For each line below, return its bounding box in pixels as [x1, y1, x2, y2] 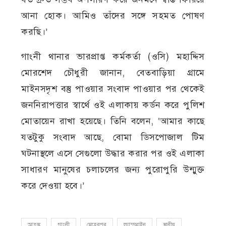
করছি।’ [21, 26, 48, 37]
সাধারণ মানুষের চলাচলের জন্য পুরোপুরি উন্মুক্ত [21, 163, 205, 175]
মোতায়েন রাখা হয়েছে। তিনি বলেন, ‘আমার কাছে [21, 115, 205, 127]
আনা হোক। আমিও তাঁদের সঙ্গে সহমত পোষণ [21, 10, 205, 21]
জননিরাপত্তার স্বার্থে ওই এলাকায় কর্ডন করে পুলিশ [21, 99, 205, 110]
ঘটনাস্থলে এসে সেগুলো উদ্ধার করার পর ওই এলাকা [21, 147, 205, 159]
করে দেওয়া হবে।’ [21, 180, 85, 191]
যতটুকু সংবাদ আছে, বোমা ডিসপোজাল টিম [21, 131, 205, 143]
